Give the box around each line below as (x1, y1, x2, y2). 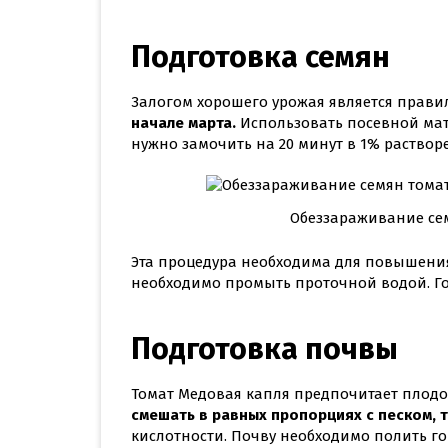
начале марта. (131, 114, 236, 133)
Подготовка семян (131, 39, 390, 76)
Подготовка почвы (131, 330, 398, 367)
